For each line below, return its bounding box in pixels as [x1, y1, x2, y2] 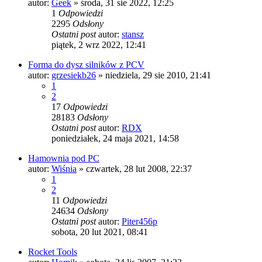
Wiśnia [51, 163, 77, 174]
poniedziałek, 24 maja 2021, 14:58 [51, 133, 179, 143]
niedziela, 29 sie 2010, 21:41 [105, 70, 211, 80]
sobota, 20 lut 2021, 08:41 [51, 226, 148, 237]
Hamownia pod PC [28, 153, 99, 163]
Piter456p [122, 216, 157, 226]
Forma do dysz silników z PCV [28, 59, 144, 70]
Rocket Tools [28, 246, 77, 257]
